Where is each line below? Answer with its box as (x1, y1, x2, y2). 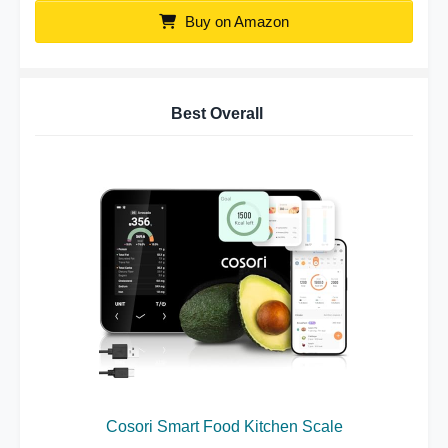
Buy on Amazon (181, 13, 289, 30)
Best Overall (170, 105, 263, 122)
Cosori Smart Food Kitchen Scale (105, 418, 343, 435)
